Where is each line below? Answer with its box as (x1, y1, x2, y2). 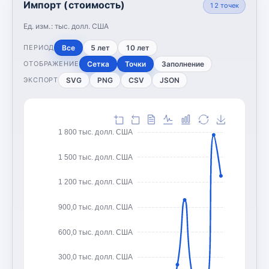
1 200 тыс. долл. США (58, 177, 133, 186)
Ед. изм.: (23, 21, 55, 31)
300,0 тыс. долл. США (58, 252, 133, 261)
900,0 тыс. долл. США (58, 202, 133, 211)
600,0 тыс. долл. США (58, 228, 133, 237)
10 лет (125, 43, 150, 52)
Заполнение (161, 59, 204, 68)
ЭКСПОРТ (23, 76, 59, 84)
